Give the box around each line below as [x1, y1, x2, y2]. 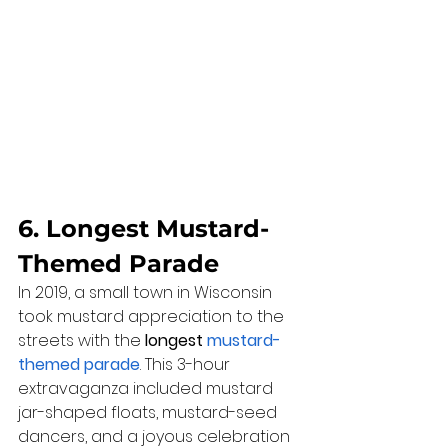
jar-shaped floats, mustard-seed [18, 400, 281, 424]
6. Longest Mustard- [18, 213, 269, 243]
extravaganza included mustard [18, 376, 277, 400]
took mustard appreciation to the [18, 304, 288, 328]
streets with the [18, 328, 145, 352]
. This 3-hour [140, 352, 234, 376]
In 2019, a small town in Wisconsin [18, 280, 276, 304]
